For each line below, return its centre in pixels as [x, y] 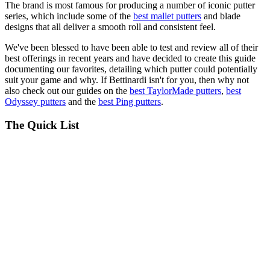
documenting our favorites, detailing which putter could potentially [131, 69]
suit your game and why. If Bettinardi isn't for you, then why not [127, 80]
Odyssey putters [35, 102]
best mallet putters [167, 16]
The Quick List [42, 125]
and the [82, 102]
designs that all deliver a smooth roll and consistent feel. [110, 27]
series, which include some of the [69, 16]
